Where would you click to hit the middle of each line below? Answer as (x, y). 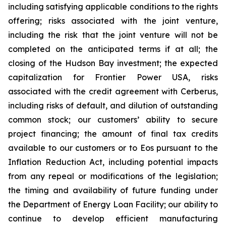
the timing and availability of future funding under (113, 190)
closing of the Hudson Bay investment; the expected (113, 63)
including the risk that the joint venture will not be (113, 35)
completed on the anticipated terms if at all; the (113, 49)
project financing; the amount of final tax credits (113, 134)
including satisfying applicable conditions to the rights (113, 7)
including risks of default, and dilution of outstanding (113, 105)
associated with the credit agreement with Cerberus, (113, 91)
